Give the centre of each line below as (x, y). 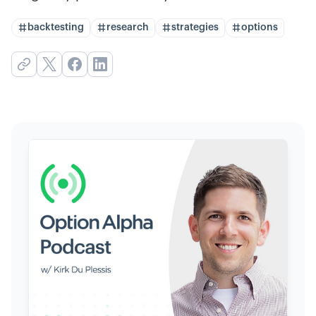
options (260, 27)
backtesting (56, 27)
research (128, 27)
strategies (195, 27)
